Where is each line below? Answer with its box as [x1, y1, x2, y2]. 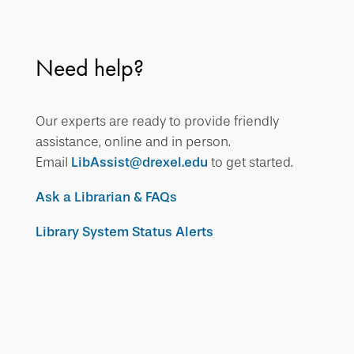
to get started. [207, 154, 296, 171]
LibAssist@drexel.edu [70, 154, 208, 171]
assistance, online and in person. [35, 134, 231, 150]
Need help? [35, 53, 144, 83]
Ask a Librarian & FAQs [35, 189, 177, 205]
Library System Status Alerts [35, 224, 213, 240]
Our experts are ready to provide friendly [35, 113, 279, 130]
